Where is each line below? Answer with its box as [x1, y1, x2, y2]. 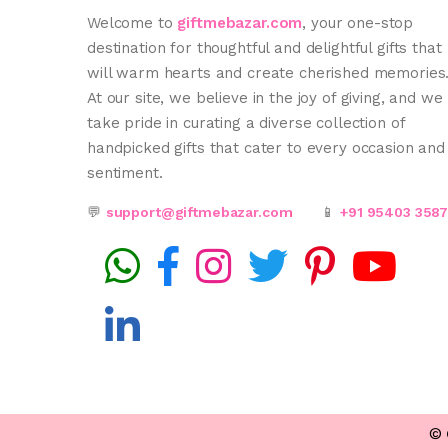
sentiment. [87, 163, 163, 182]
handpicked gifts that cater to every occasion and [87, 138, 445, 157]
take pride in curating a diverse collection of [87, 113, 405, 132]
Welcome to [87, 13, 178, 32]
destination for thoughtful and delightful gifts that [87, 38, 442, 57]
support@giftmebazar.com [105, 203, 293, 220]
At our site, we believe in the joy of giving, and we [87, 88, 443, 107]
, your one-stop [302, 13, 414, 32]
